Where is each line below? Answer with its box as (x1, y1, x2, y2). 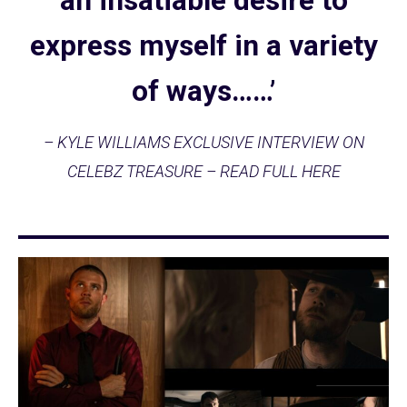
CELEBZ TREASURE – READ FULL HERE (66, 161, 341, 181)
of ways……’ (132, 74, 275, 108)
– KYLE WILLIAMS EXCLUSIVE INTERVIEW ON (43, 132, 364, 152)
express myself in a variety (29, 28, 378, 63)
